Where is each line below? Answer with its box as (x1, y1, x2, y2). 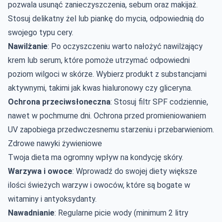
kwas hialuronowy (83, 83, 143, 93)
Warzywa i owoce (8, 166, 72, 176)
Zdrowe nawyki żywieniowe (8, 138, 102, 148)
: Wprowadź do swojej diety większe (72, 166, 197, 176)
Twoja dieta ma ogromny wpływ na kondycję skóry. (8, 152, 183, 162)
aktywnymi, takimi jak (8, 83, 83, 93)
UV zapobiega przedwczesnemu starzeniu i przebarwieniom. (8, 124, 214, 134)
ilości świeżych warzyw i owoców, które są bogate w (8, 180, 190, 190)
